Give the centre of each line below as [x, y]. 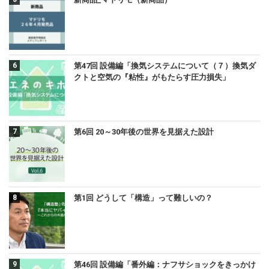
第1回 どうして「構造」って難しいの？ [144, 198]
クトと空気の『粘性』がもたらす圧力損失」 [152, 77]
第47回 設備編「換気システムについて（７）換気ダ [165, 65]
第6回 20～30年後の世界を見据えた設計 [144, 132]
